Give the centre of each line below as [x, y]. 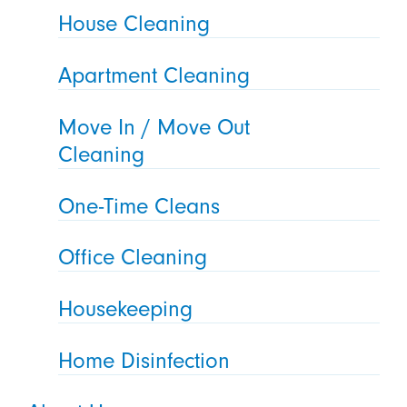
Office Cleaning [133, 258]
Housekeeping [126, 309]
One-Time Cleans [139, 206]
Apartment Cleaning [154, 75]
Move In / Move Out [154, 127]
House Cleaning [134, 23]
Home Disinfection [144, 361]
